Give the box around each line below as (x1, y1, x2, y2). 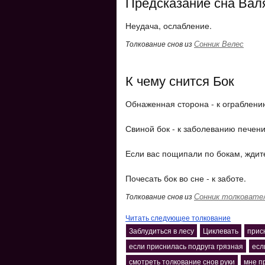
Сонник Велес (194, 38, 244, 49)
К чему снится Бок (125, 71, 234, 89)
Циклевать (203, 225, 238, 235)
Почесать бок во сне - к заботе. (125, 172, 246, 184)
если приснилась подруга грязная (129, 241, 243, 251)
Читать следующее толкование (125, 212, 231, 222)
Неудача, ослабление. (125, 20, 212, 31)
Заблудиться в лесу (129, 225, 194, 235)
